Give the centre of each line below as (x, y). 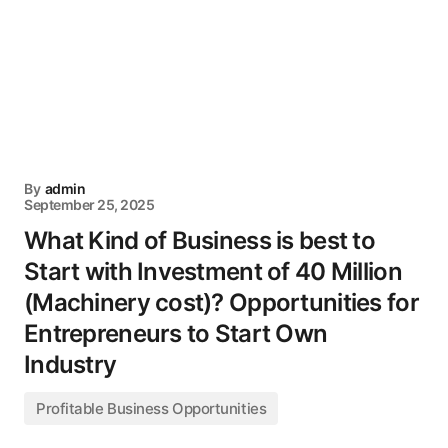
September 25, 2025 (89, 204)
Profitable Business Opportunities (151, 408)
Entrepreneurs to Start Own (176, 333)
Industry (70, 364)
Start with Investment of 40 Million (213, 271)
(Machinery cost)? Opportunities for (221, 302)
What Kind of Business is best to (199, 240)
